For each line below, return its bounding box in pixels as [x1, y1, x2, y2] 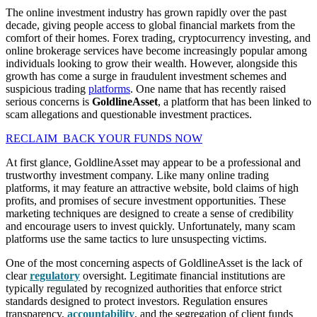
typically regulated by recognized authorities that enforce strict [6, 282, 282, 294]
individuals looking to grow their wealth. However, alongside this [6, 57, 297, 69]
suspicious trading [6, 82, 88, 95]
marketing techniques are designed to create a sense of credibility [6, 207, 294, 219]
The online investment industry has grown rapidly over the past [6, 6, 287, 18]
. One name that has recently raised [130, 82, 286, 95]
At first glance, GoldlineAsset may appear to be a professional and [6, 156, 301, 168]
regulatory [30, 269, 80, 282]
